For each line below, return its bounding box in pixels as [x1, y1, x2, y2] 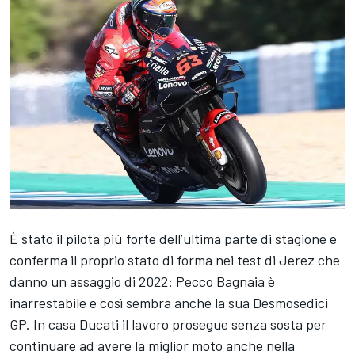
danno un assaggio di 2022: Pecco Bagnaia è [10, 272, 275, 290]
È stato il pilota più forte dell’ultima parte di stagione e [10, 229, 337, 247]
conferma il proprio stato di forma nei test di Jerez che [10, 250, 340, 269]
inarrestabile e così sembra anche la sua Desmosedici [10, 293, 328, 311]
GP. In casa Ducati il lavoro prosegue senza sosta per [10, 315, 326, 333]
